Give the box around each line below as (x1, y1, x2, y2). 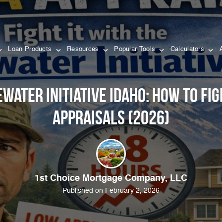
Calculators (170, 46, 207, 53)
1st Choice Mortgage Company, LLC (35, 174, 187, 183)
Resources (66, 46, 101, 53)
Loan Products (8, 46, 54, 53)
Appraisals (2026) (53, 107, 169, 128)
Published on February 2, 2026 (62, 187, 160, 194)
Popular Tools (114, 46, 158, 53)
